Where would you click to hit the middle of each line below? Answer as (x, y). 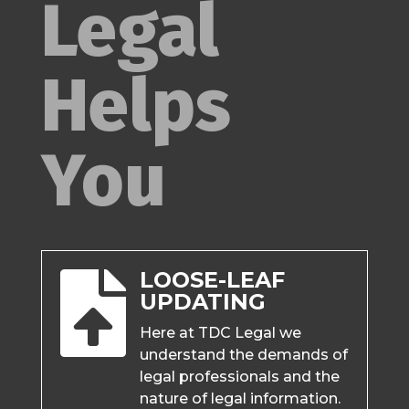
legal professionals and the (239, 377)
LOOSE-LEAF (212, 280)
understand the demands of (243, 355)
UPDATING (202, 302)
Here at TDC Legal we (220, 333)
